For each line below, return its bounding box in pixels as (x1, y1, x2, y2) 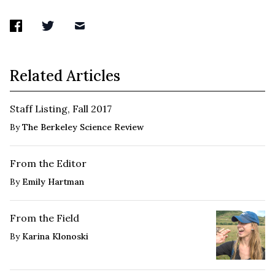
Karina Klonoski (22, 230, 88, 242)
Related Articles (10, 66, 120, 85)
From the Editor (10, 157, 87, 169)
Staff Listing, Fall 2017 (10, 102, 112, 115)
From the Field (10, 211, 79, 224)
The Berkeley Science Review (22, 121, 144, 133)
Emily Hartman (22, 176, 84, 187)
